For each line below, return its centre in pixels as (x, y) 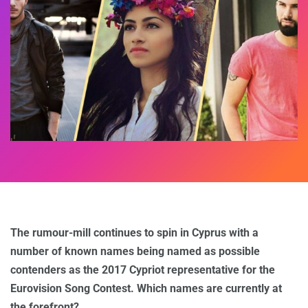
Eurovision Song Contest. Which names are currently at (146, 289)
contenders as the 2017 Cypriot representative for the (143, 270)
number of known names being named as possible (135, 252)
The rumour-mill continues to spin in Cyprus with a (134, 233)
